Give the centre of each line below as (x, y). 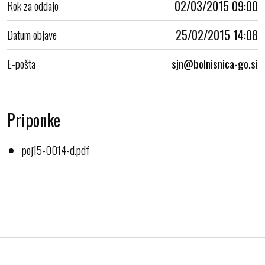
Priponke (34, 119)
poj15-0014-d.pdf (56, 149)
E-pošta (21, 63)
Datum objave (32, 34)
